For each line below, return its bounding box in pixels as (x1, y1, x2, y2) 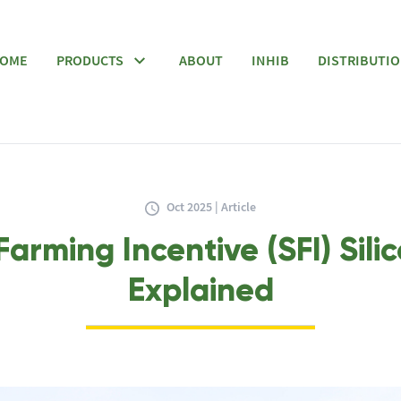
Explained (127, 270, 274, 310)
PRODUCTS (56, 51, 124, 70)
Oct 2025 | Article (166, 199, 256, 216)
